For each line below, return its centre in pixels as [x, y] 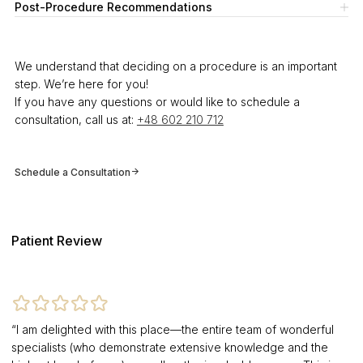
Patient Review [56, 241]
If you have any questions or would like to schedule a [157, 102]
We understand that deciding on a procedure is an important [175, 66]
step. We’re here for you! [81, 84]
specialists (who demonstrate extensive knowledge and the [169, 347]
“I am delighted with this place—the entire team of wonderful [172, 329]
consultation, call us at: [75, 120]
